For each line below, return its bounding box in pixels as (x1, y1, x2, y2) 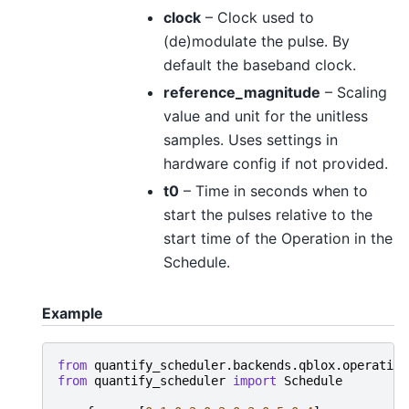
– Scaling (320, 83, 387, 102)
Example (42, 304, 103, 323)
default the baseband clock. (163, 56, 356, 75)
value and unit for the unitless (163, 107, 368, 126)
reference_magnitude (163, 83, 320, 102)
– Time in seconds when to (179, 182, 368, 201)
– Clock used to (201, 8, 314, 27)
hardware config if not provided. (163, 154, 388, 173)
